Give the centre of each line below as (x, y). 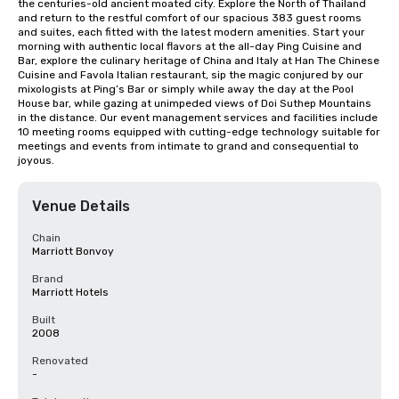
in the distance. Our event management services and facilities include (198, 118)
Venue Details (81, 206)
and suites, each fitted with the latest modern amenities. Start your (191, 32)
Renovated (60, 361)
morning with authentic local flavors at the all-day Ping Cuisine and (190, 46)
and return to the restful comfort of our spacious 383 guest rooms (190, 18)
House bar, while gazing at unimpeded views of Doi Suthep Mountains (195, 103)
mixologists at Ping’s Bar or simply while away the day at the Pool (186, 89)
